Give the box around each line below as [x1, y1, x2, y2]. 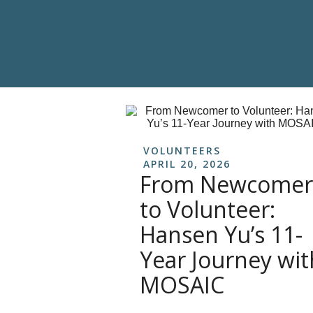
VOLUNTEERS [143, 144, 221, 157]
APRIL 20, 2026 [143, 157, 231, 170]
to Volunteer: [140, 194, 275, 224]
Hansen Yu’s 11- [140, 219, 303, 249]
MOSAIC [140, 270, 224, 300]
